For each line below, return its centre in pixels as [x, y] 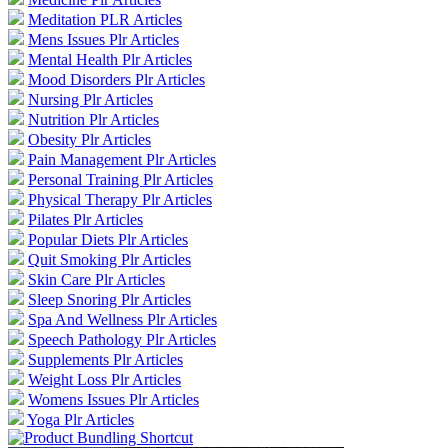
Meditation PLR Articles [105, 19]
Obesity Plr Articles [89, 139]
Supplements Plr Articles [105, 359]
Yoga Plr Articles [80, 419]
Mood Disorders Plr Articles [116, 79]
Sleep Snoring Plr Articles [109, 299]
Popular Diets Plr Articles [108, 239]
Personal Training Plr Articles [120, 179]
